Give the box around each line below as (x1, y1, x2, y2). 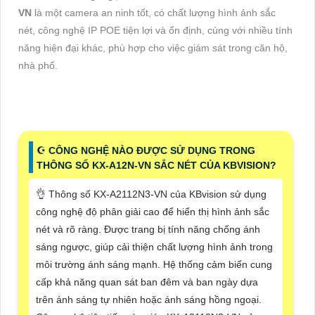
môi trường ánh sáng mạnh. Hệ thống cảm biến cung (36, 259, 272, 271)
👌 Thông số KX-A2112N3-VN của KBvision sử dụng (36, 188, 266, 200)
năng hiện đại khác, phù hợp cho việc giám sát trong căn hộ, (18, 42, 288, 54)
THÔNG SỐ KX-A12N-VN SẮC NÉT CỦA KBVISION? (37, 160, 276, 172)
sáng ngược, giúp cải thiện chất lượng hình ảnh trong (36, 241, 273, 253)
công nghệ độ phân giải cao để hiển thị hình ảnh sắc (36, 206, 269, 218)
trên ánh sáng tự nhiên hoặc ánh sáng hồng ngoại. (36, 294, 262, 306)
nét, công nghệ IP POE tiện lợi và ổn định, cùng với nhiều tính (18, 25, 292, 37)
